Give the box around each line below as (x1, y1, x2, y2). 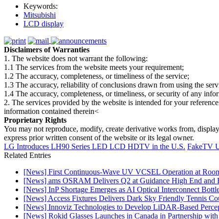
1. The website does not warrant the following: (4, 54, 148, 63)
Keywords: (23, 2, 58, 11)
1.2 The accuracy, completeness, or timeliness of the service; (4, 72, 189, 81)
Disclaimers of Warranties (4, 45, 89, 54)
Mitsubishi (23, 11, 56, 20)
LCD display (23, 20, 64, 28)
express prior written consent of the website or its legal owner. (4, 133, 194, 142)
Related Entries (4, 151, 51, 160)
